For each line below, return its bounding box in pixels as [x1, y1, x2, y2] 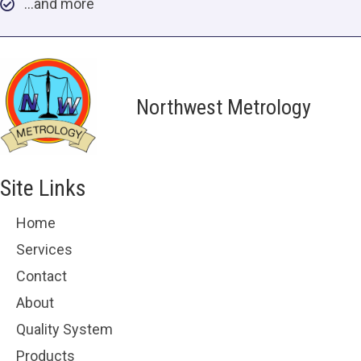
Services [16, 240, 73, 258]
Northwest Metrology [136, 95, 312, 120]
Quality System [16, 320, 113, 338]
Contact [16, 267, 67, 284]
